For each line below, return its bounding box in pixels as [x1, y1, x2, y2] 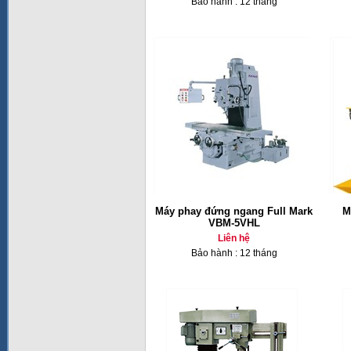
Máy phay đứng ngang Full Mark [155, 205, 313, 217]
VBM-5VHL [208, 217, 260, 229]
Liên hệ [218, 233, 250, 244]
